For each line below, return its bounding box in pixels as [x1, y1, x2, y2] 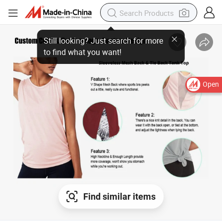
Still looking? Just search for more [59, 34, 151, 43]
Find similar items [83, 191, 156, 202]
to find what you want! [59, 43, 119, 52]
